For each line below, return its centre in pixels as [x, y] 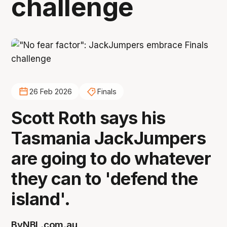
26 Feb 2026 [50, 92]
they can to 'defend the [105, 178]
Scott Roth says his [88, 118]
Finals [107, 92]
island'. [41, 199]
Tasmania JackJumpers [109, 138]
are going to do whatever [111, 158]
